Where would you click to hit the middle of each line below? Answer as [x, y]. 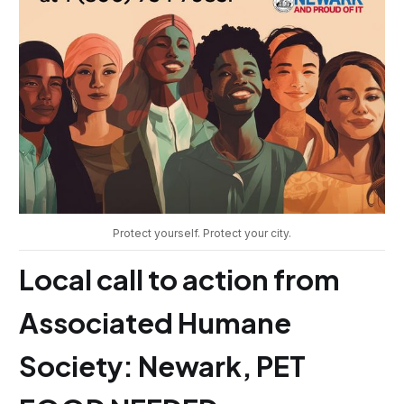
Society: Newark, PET [162, 366]
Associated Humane [155, 323]
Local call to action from [179, 280]
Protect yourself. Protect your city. [202, 234]
